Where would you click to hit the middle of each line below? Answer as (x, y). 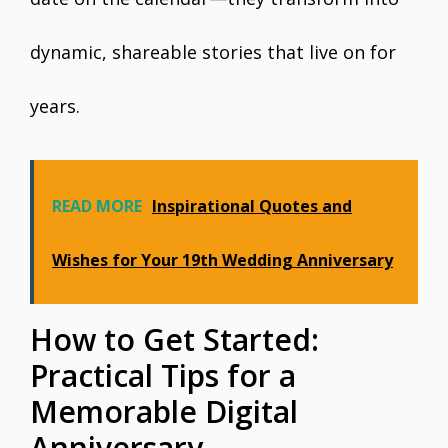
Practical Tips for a (163, 375)
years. (55, 106)
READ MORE (97, 206)
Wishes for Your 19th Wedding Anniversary (222, 260)
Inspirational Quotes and (252, 206)
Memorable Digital (164, 411)
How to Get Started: (174, 339)
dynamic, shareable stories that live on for (213, 52)
